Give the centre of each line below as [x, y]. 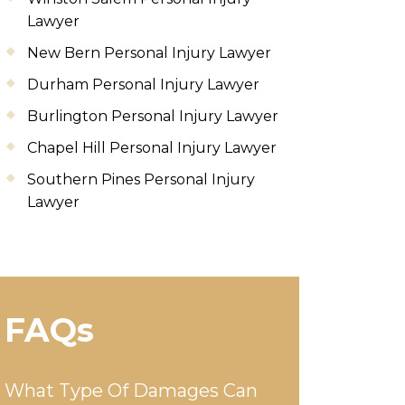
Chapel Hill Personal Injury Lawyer [152, 147]
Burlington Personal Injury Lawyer [153, 116]
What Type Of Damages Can [131, 390]
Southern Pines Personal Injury [141, 179]
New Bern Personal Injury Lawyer [149, 52]
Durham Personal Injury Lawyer [143, 84]
